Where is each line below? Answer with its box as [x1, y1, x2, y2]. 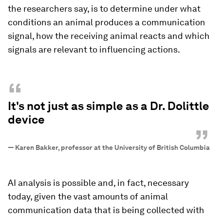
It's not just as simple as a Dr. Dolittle [8, 99, 209, 113]
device [8, 112, 45, 127]
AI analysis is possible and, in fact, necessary [8, 178, 189, 188]
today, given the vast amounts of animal [8, 191, 168, 201]
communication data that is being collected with [8, 205, 204, 215]
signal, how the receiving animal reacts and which [8, 31, 210, 41]
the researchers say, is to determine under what [8, 3, 200, 14]
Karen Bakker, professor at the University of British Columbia [15, 144, 210, 151]
